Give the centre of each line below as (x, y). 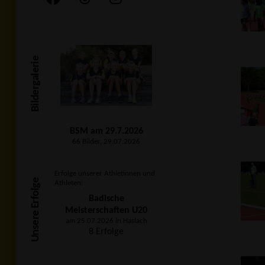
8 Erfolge (106, 232)
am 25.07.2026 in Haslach (106, 221)
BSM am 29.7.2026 (106, 131)
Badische (106, 199)
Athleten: (69, 183)
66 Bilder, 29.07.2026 (106, 142)
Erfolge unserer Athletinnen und (105, 174)
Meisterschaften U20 (106, 211)
